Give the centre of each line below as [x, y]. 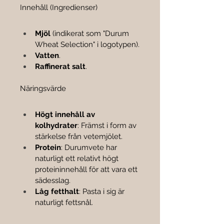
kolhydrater [56, 125]
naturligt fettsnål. [64, 202]
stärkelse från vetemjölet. [79, 136]
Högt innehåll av [66, 114]
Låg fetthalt [57, 191]
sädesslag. [53, 180]
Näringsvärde [43, 88]
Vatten [47, 55]
